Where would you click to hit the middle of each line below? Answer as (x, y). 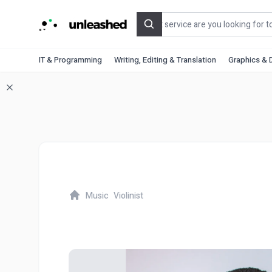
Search (163, 31)
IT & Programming (70, 60)
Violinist (128, 195)
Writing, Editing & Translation (165, 60)
